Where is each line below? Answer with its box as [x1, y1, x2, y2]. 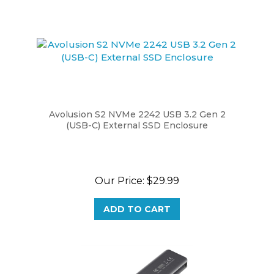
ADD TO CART [103, 190, 171, 201]
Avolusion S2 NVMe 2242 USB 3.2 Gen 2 [48, 95, 226, 106]
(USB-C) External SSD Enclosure [66, 106, 208, 117]
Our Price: [95, 161, 144, 173]
